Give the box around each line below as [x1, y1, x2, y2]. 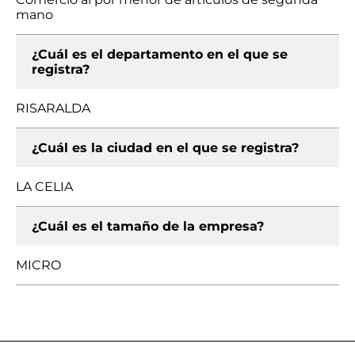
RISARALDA [16, 101, 90, 116]
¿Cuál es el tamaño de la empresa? [32, 219, 264, 234]
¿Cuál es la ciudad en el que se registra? [32, 140, 299, 155]
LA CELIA [16, 179, 73, 194]
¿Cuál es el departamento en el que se [32, 47, 288, 62]
